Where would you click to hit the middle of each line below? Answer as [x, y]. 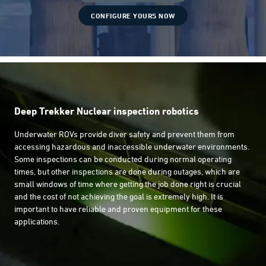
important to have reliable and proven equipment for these [118, 209]
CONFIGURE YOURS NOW [133, 16]
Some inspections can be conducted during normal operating [123, 159]
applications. [37, 221]
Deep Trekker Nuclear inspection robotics [107, 111]
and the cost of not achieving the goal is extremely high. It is [119, 196]
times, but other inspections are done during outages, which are [127, 171]
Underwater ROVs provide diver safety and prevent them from [124, 134]
